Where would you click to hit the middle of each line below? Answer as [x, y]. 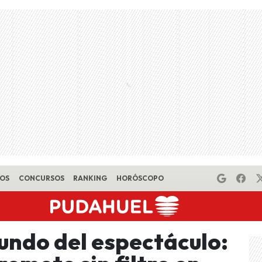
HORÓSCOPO [140, 178]
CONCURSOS [41, 178]
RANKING [90, 178]
